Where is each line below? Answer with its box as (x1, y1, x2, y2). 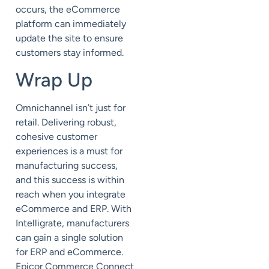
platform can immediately (16, 17, 126, 29)
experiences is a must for (16, 145, 122, 157)
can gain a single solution (16, 232, 123, 244)
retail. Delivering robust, (16, 116, 116, 128)
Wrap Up (16, 68, 92, 92)
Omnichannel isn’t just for (16, 102, 125, 114)
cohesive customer (16, 131, 97, 143)
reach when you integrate (16, 189, 125, 201)
